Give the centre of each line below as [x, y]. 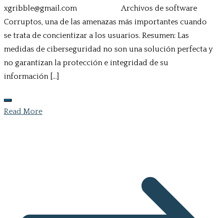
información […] [31, 77]
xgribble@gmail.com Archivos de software [100, 9]
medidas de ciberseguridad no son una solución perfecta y [108, 49]
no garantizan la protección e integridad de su [86, 63]
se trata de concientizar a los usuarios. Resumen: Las [96, 36]
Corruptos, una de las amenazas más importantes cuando [105, 22]
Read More [23, 112]
